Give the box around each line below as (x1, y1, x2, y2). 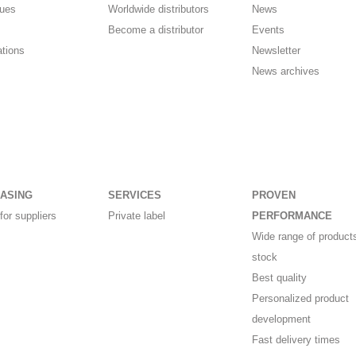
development (251, 313, 311, 326)
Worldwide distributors (108, 3, 210, 16)
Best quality (251, 272, 307, 284)
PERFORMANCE (251, 210, 332, 222)
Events (251, 24, 284, 37)
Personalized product (251, 292, 349, 305)
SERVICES (108, 189, 162, 202)
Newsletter (251, 44, 300, 57)
